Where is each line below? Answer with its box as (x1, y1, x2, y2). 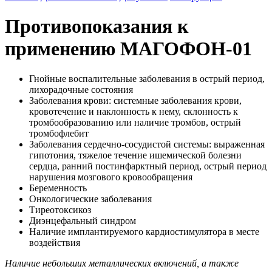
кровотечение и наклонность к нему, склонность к (29, 106, 238, 117)
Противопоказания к (5, 15, 188, 38)
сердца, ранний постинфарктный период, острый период (29, 160, 267, 171)
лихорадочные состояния (29, 84, 133, 95)
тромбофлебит (29, 127, 89, 138)
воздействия (29, 237, 80, 248)
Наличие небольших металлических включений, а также (5, 257, 239, 268)
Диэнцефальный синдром (29, 215, 136, 226)
